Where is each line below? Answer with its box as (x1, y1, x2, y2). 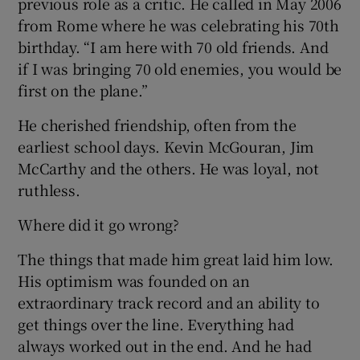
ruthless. (18, 179, 80, 201)
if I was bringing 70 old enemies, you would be (18, 58, 342, 80)
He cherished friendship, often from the (18, 114, 297, 136)
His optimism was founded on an (18, 270, 250, 292)
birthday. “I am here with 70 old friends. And (18, 36, 329, 58)
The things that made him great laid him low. (18, 248, 333, 270)
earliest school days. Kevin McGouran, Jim (18, 136, 315, 157)
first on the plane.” (18, 80, 148, 101)
